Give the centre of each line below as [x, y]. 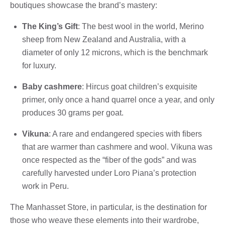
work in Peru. [45, 186]
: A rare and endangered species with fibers [125, 134]
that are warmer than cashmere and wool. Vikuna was [117, 147]
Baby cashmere [52, 86]
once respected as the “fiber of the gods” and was [109, 160]
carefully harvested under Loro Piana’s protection [109, 173]
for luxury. [39, 65]
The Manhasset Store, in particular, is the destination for [108, 207]
